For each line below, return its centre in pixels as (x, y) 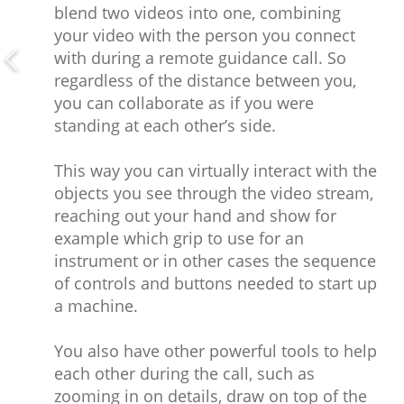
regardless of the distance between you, (205, 80)
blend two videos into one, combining (197, 13)
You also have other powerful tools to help (216, 351)
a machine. (96, 306)
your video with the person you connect (205, 35)
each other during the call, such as (184, 373)
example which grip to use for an (179, 238)
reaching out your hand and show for (195, 216)
